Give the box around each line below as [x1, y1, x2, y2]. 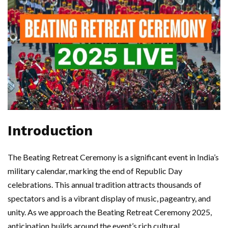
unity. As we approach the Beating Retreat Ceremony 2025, [8, 207, 212, 217]
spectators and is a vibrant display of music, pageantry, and [8, 193, 211, 204]
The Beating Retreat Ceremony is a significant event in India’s [8, 152, 219, 162]
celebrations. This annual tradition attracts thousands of [8, 180, 202, 190]
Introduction [8, 123, 93, 139]
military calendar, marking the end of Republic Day [8, 166, 182, 176]
